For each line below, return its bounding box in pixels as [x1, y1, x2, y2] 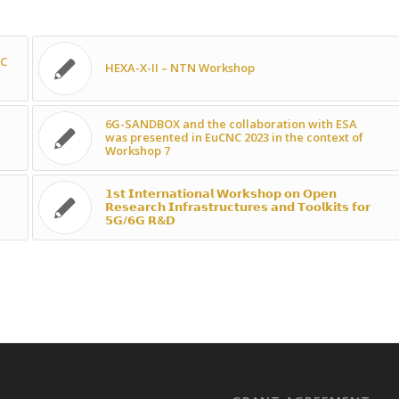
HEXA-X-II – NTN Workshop [104, 60, 255, 77]
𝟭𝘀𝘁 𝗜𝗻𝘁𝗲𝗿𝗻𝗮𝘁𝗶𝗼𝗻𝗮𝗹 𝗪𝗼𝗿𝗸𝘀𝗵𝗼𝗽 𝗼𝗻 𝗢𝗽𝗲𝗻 [104, 185, 337, 202]
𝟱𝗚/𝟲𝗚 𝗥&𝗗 [104, 212, 175, 229]
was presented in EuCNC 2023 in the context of [104, 129, 363, 146]
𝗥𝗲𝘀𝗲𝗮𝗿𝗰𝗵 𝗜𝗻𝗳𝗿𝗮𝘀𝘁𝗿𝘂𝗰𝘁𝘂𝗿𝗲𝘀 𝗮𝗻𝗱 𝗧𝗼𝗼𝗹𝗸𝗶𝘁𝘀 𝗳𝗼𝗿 [104, 199, 370, 216]
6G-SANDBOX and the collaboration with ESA [104, 116, 357, 133]
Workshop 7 [104, 142, 170, 159]
